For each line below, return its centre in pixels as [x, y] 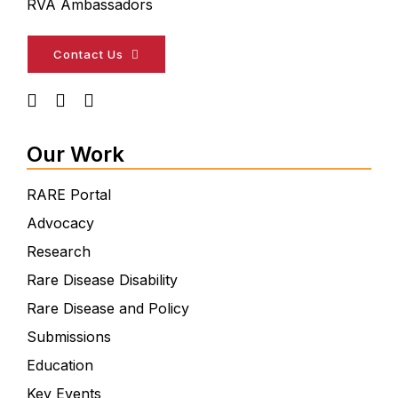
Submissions [68, 337]
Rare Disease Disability [102, 280]
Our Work [75, 155]
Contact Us [88, 55]
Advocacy [60, 223]
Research [58, 252]
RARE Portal [68, 195]
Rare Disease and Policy [107, 309]
